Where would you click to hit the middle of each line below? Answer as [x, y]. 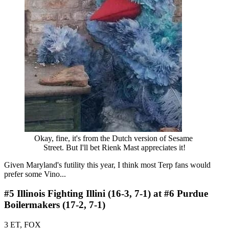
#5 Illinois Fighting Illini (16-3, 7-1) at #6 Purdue [106, 194]
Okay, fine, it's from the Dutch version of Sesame [113, 138]
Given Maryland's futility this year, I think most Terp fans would [107, 165]
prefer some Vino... [35, 174]
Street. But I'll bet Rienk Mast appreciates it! [114, 147]
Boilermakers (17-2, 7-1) [55, 205]
